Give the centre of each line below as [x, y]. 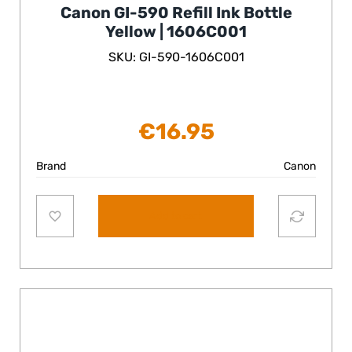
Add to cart [176, 215]
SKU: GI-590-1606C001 [176, 57]
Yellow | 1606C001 [176, 32]
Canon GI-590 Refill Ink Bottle [176, 13]
